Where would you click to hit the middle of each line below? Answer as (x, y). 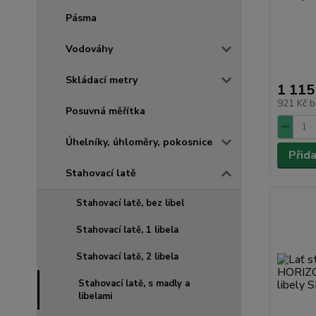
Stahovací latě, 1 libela (127, 230)
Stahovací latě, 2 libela (127, 256)
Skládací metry (102, 80)
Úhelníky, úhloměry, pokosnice (139, 142)
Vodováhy (89, 49)
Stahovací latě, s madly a (134, 283)
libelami (95, 296)
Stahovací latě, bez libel (130, 203)
